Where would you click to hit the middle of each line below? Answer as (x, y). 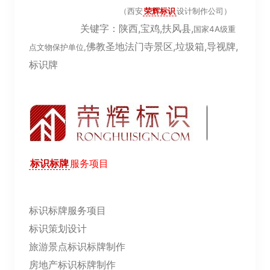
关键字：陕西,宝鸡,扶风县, (111, 28)
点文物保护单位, (58, 47)
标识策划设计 (58, 228)
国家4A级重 (215, 29)
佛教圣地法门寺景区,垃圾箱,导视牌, (162, 46)
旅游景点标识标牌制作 (77, 246)
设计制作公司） (204, 11)
